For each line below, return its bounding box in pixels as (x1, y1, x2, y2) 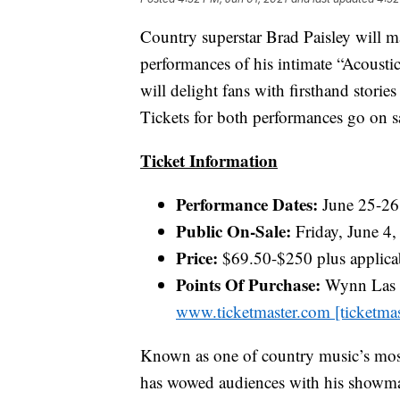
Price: (176, 246, 218, 271)
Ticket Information (140, 148, 278, 173)
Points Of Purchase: (176, 272, 321, 297)
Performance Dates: (176, 192, 318, 217)
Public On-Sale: (176, 219, 291, 244)
